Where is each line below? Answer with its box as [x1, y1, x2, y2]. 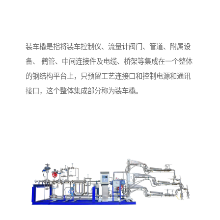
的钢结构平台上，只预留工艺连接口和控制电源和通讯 [26, 72, 191, 81]
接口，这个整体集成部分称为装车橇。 [26, 87, 142, 95]
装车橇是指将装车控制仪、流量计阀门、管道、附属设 [26, 43, 191, 51]
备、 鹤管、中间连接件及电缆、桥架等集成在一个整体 [26, 57, 192, 66]
